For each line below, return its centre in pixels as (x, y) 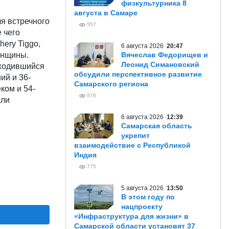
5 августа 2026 (144, 188)
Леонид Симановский (160, 64)
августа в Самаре (106, 13)
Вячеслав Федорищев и (165, 55)
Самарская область (157, 126)
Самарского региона (111, 84)
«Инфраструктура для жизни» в (131, 216)
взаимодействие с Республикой (132, 145)
